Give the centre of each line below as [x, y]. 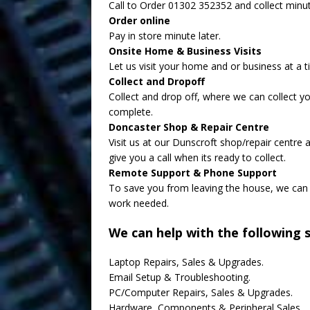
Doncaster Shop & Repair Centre [189, 127]
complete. [131, 112]
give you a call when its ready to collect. [197, 157]
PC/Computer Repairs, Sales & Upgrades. [201, 292]
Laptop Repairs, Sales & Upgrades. [186, 262]
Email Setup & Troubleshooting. [180, 277]
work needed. [139, 203]
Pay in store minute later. [165, 36]
